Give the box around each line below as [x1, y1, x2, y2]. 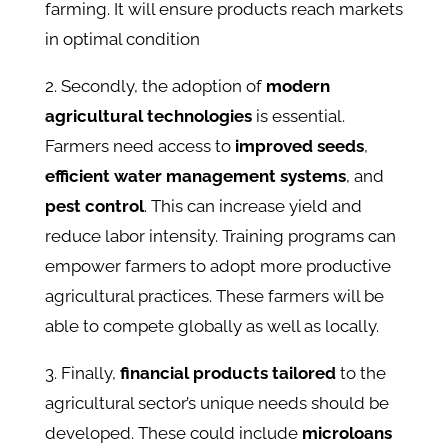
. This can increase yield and [143, 196, 362, 217]
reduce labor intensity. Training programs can [44, 226, 396, 247]
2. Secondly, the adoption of [44, 76, 262, 97]
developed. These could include [44, 423, 302, 444]
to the [335, 363, 386, 384]
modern [261, 76, 330, 97]
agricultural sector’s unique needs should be [44, 393, 389, 414]
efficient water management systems [44, 166, 346, 187]
